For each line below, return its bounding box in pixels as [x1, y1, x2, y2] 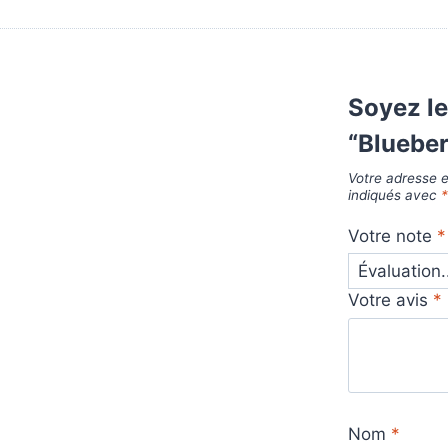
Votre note [348, 225, 438, 246]
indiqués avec [348, 187, 442, 204]
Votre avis [348, 290, 434, 311]
